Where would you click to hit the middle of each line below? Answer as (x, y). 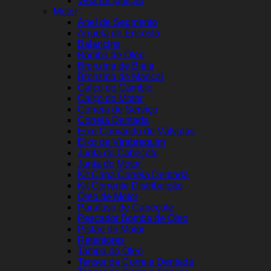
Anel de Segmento (117, 22)
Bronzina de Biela (116, 66)
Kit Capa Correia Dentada (133, 175)
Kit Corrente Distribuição (130, 186)
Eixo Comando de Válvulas (136, 131)
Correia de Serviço (118, 109)
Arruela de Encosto (119, 33)
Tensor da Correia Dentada (135, 262)
